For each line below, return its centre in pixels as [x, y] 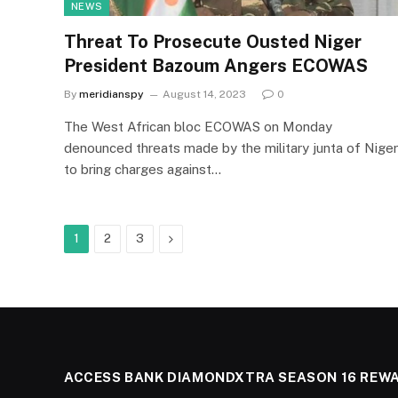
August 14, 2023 [204, 94]
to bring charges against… [143, 169]
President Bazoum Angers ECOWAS [216, 66]
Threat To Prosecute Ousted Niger [213, 42]
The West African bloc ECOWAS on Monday [198, 127]
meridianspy [111, 94]
